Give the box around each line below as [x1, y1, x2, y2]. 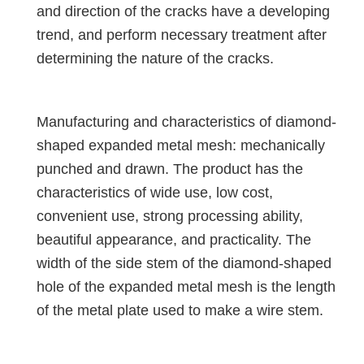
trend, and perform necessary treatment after [37, 27, 327, 44]
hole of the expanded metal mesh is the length [37, 279, 336, 296]
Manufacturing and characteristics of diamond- [37, 114, 336, 131]
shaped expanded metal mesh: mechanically [37, 137, 325, 154]
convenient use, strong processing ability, [37, 208, 303, 225]
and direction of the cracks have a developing [37, 3, 330, 20]
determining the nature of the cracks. [37, 50, 274, 67]
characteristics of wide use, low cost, [37, 184, 273, 201]
